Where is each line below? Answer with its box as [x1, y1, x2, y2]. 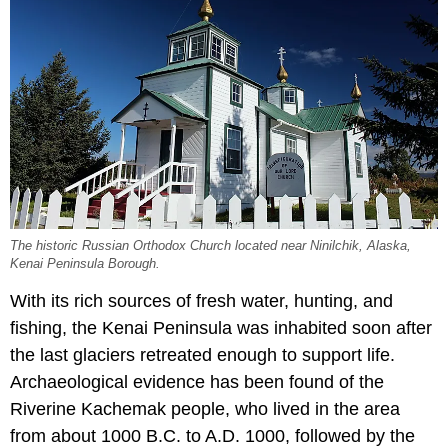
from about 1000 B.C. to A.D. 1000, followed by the [10, 425, 415, 446]
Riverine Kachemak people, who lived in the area [10, 398, 400, 419]
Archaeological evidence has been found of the [10, 371, 384, 392]
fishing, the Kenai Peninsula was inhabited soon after [10, 317, 432, 338]
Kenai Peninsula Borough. [10, 256, 164, 271]
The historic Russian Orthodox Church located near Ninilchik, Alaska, [10, 238, 411, 253]
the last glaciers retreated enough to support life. [10, 344, 395, 365]
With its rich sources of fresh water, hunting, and [10, 290, 393, 311]
